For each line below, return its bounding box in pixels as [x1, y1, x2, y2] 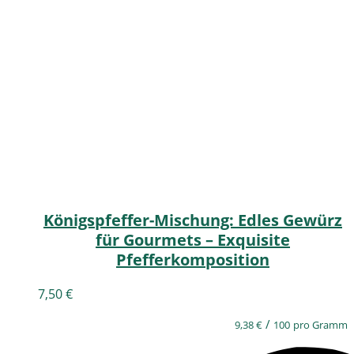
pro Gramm [293, 318, 348, 333]
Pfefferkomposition [116, 249, 269, 271]
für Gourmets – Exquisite [96, 229, 290, 251]
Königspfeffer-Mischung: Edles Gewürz [43, 209, 342, 232]
